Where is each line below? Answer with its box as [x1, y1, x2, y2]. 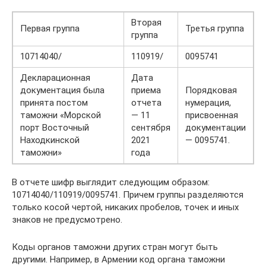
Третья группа [185, 23, 244, 34]
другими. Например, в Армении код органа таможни [12, 254, 225, 265]
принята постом [20, 97, 88, 108]
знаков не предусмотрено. [12, 214, 122, 225]
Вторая [131, 17, 161, 28]
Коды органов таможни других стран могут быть [12, 241, 218, 252]
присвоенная [185, 109, 238, 121]
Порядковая [185, 84, 237, 96]
